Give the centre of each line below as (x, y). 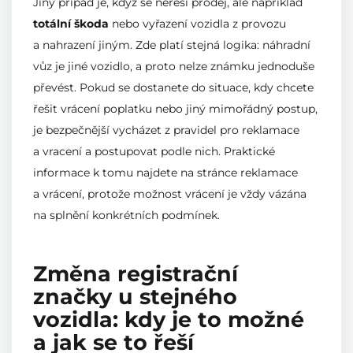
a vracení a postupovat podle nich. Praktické (154, 151)
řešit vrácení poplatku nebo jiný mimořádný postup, (175, 108)
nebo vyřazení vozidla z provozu (197, 23)
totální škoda (71, 23)
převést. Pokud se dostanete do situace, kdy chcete (173, 87)
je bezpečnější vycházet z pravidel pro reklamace (166, 130)
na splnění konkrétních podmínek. (126, 215)
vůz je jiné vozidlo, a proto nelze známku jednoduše (174, 66)
